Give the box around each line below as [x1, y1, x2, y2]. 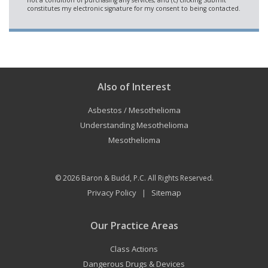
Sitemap [151, 187, 181, 198]
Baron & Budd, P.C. [81, 173, 146, 183]
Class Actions [110, 243, 158, 254]
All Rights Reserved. [145, 173, 214, 183]
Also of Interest [97, 80, 171, 93]
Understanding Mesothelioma [80, 120, 188, 130]
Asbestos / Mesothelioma [87, 105, 181, 115]
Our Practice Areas [90, 219, 178, 232]
